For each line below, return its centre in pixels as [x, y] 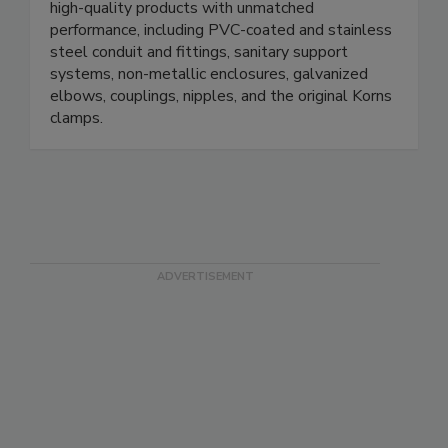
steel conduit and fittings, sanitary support [199, 72]
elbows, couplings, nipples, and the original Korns [221, 116]
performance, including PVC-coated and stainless [221, 50]
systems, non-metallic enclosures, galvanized [209, 94]
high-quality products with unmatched [182, 28]
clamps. [76, 138]
